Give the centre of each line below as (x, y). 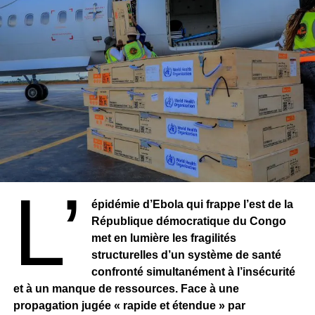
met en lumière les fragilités (164, 238)
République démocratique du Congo (189, 221)
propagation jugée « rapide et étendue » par (129, 305)
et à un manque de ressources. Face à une (126, 288)
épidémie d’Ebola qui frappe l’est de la (193, 204)
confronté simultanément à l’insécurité (194, 271)
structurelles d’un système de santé (187, 255)
